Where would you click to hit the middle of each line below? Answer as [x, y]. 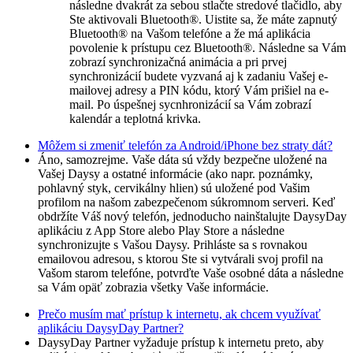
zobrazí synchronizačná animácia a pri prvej [178, 61]
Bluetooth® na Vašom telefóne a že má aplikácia [190, 33]
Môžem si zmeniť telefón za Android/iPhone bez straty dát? [185, 145]
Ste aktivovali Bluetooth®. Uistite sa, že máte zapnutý [203, 19]
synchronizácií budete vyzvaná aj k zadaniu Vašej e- [199, 76]
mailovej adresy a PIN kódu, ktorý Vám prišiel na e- [199, 90]
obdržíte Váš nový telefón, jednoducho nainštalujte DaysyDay [192, 216]
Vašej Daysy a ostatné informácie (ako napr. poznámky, [175, 173]
